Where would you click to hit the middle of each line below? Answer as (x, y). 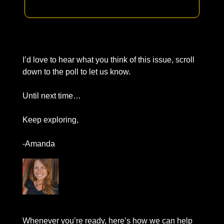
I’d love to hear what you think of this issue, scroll (108, 60)
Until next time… (53, 96)
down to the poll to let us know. (77, 72)
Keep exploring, (51, 120)
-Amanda (39, 144)
